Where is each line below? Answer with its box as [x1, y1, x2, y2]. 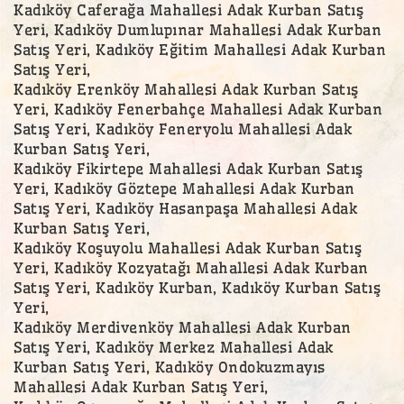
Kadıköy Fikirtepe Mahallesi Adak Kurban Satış [14, 159, 363, 178]
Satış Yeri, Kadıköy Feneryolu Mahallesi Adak [14, 119, 352, 138]
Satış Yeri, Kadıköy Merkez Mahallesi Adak [14, 337, 334, 356]
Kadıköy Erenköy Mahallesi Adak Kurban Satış [14, 79, 359, 98]
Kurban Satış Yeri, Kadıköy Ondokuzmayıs [14, 357, 326, 376]
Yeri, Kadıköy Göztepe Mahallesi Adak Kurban [14, 179, 355, 197]
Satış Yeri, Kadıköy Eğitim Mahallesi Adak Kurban [14, 40, 386, 59]
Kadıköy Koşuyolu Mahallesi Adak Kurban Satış [14, 238, 362, 257]
